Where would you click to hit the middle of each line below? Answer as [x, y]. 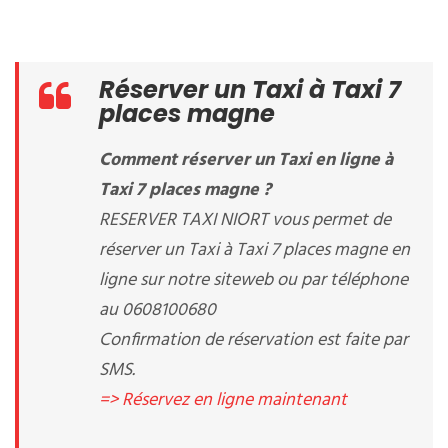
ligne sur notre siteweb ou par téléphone [253, 280]
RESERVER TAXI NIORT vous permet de [245, 220]
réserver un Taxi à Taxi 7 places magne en [254, 250]
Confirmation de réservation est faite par [253, 340]
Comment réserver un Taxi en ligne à [246, 160]
